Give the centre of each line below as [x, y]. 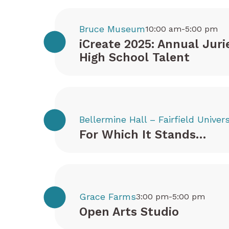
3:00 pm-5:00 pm [170, 197]
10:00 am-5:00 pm [181, 29]
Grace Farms [108, 197]
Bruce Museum [112, 29]
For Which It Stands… [143, 135]
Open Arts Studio [129, 212]
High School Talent [134, 58]
